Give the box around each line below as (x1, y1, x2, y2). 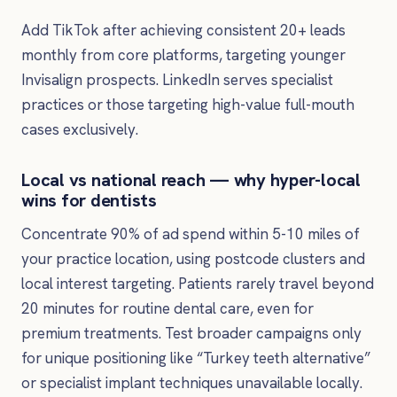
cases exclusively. (21, 120, 138, 140)
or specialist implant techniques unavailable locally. (21, 373, 362, 393)
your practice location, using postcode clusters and (21, 249, 365, 269)
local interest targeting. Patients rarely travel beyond (21, 274, 374, 294)
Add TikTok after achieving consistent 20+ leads (21, 20, 346, 41)
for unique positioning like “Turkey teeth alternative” (21, 348, 370, 369)
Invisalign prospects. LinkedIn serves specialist (21, 70, 333, 90)
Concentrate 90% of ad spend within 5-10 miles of (21, 224, 360, 245)
